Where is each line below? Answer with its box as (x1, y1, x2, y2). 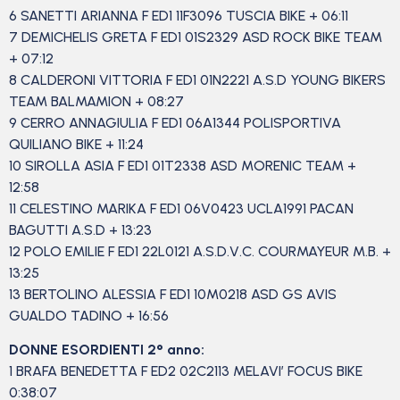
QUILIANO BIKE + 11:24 (9, 135, 147, 153)
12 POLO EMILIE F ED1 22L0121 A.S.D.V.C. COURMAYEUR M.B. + (9, 242, 391, 260)
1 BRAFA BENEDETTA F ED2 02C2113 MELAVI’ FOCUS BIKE (9, 362, 362, 380)
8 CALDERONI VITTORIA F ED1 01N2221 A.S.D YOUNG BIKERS (9, 71, 386, 88)
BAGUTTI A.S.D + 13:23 (9, 221, 155, 238)
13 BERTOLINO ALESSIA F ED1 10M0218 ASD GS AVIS (9, 285, 337, 303)
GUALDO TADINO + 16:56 (9, 306, 169, 324)
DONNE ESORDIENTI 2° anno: (9, 341, 204, 359)
